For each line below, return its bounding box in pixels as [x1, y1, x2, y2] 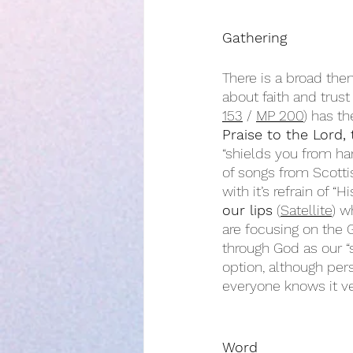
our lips [222, 202, 273, 218]
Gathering [222, 29, 287, 46]
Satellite [281, 202, 332, 218]
